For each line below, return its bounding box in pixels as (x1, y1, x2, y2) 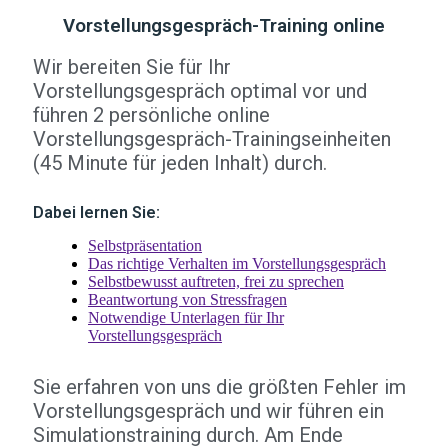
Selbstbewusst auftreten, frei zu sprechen (88, 273, 344, 290)
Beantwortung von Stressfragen (88, 291, 287, 308)
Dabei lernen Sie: (33, 203, 160, 222)
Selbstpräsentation (88, 237, 202, 254)
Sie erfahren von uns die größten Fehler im (33, 375, 406, 399)
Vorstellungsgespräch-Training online (63, 15, 385, 37)
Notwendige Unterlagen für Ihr (88, 309, 284, 326)
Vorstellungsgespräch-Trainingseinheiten (33, 127, 391, 151)
